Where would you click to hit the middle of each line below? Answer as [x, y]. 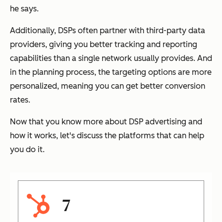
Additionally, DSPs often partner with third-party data [108, 31]
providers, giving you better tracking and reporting [104, 45]
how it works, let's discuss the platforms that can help [107, 136]
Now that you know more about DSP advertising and [106, 122]
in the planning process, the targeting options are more [111, 72]
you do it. [27, 150]
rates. [20, 100]
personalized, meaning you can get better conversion [108, 86]
